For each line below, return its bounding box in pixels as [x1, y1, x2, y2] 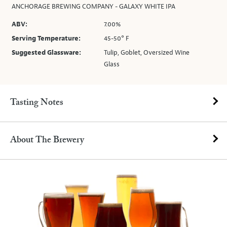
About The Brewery [10, 136, 84, 145]
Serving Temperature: [12, 34, 81, 43]
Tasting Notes [10, 98, 63, 107]
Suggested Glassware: [12, 49, 81, 57]
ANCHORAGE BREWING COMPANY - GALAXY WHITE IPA [12, 3, 175, 11]
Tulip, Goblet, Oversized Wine [104, 49, 190, 57]
